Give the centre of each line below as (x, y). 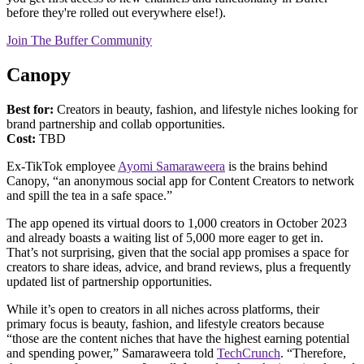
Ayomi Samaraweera (171, 167)
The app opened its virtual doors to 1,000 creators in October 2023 (177, 223)
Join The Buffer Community (79, 41)
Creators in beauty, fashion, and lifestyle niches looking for (206, 110)
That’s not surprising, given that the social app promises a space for (178, 253)
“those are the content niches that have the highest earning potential (178, 339)
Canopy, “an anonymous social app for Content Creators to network (180, 181)
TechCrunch (249, 353)
